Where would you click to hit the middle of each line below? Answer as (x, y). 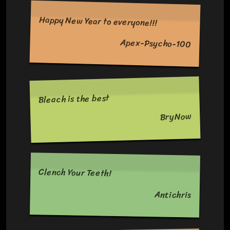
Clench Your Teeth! (75, 173)
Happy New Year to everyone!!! (98, 22)
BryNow (176, 117)
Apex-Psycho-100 (156, 43)
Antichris (173, 195)
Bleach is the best (74, 99)
